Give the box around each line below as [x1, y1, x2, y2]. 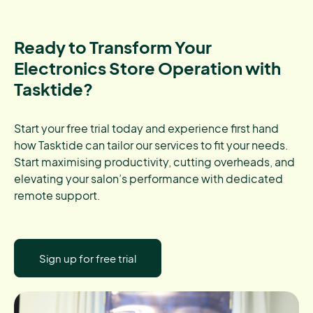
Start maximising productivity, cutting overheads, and [14, 154, 295, 170]
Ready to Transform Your [14, 36, 212, 58]
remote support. [14, 188, 101, 203]
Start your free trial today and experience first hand [14, 121, 279, 136]
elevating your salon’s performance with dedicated [14, 171, 283, 187]
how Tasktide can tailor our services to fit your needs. [14, 138, 289, 153]
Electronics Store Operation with [14, 57, 281, 79]
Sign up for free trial [39, 252, 136, 265]
